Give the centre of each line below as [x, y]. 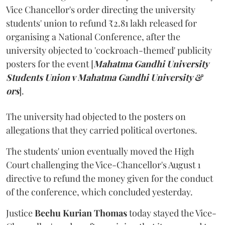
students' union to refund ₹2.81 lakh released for [101, 23]
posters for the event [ [50, 64]
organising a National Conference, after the [93, 37]
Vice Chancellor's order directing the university [101, 10]
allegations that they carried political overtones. [102, 130]
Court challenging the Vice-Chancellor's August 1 [103, 165]
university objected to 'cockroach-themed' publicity [109, 50]
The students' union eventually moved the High [100, 151]
